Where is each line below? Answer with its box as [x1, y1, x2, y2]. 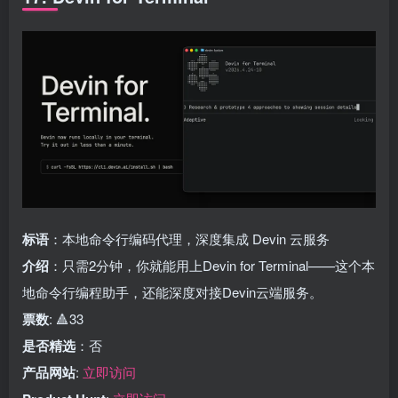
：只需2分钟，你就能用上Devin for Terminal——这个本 [49, 256, 375, 275]
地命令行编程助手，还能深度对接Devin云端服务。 [22, 283, 322, 301]
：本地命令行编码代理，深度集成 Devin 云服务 [49, 229, 330, 248]
